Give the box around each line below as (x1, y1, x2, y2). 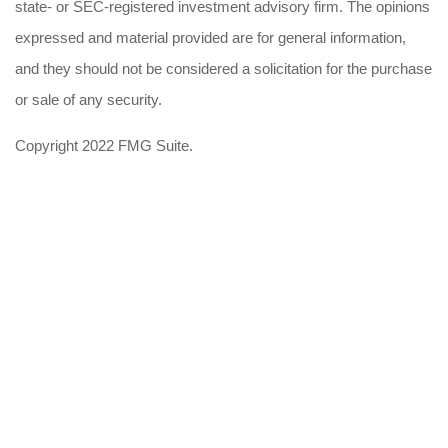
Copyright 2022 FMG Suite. (15, 137, 193, 154)
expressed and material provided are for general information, (15, 29, 406, 46)
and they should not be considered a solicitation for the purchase (15, 60, 432, 77)
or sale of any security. (15, 91, 162, 108)
